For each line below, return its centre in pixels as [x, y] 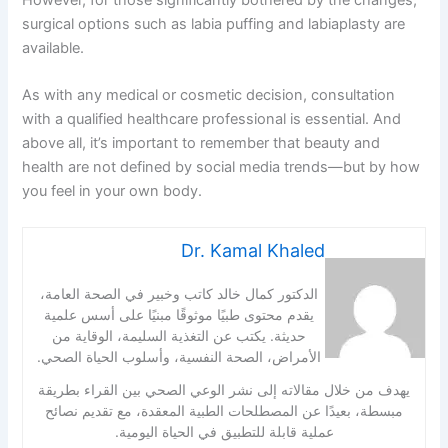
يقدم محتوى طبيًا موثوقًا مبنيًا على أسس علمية [179, 314]
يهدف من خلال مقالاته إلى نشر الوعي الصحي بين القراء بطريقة [224, 389]
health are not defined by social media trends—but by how [221, 167]
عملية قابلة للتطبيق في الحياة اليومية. [224, 431]
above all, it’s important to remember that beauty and [201, 143]
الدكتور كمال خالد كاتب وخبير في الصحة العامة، [179, 293]
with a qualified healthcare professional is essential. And [212, 119]
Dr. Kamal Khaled [252, 250]
